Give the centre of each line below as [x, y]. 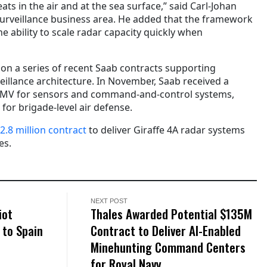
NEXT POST [109, 201]
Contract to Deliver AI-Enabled [166, 230]
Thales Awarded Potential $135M [172, 213]
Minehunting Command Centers [168, 247]
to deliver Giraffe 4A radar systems [166, 130]
